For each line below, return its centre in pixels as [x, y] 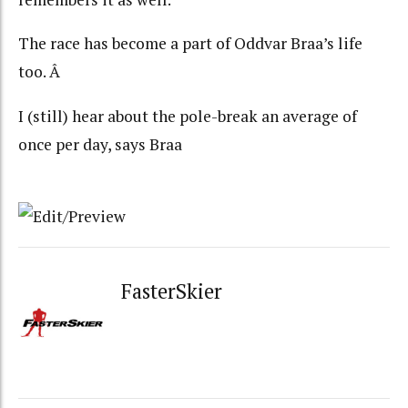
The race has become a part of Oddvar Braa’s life [190, 44]
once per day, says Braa [100, 144]
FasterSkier [172, 291]
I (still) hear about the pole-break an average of [188, 116]
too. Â [41, 72]
